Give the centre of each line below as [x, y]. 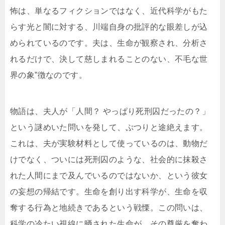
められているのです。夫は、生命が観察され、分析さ [109, 43]
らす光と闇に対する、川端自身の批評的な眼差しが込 [109, 27]
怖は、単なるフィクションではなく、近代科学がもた [109, 11]
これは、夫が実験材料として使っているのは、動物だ [109, 144]
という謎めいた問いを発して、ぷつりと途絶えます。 [109, 128]
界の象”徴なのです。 [48, 75]
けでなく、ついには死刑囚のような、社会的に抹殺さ [109, 160]
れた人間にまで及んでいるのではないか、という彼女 [109, 176]
